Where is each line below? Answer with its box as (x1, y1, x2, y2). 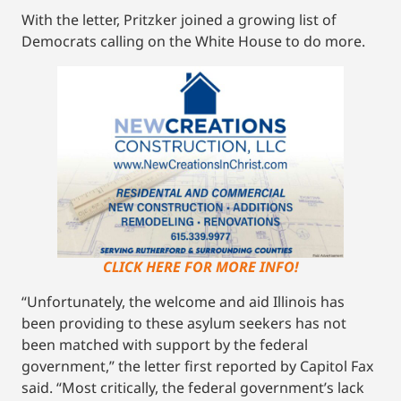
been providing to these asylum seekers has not (21, 313, 346, 334)
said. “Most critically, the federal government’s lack (21, 378, 364, 398)
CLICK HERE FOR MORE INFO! (102, 257, 299, 277)
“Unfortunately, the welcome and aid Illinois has (21, 292, 345, 312)
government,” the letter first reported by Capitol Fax (21, 356, 373, 377)
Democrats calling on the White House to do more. (21, 31, 365, 52)
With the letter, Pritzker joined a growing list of (21, 10, 337, 30)
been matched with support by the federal (21, 335, 308, 355)
